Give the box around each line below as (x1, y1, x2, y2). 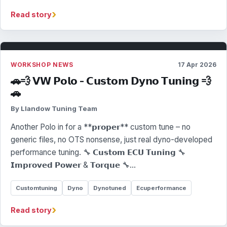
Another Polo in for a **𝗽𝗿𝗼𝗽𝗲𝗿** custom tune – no (11, 122, 191, 132)
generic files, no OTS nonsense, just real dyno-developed (11, 135, 212, 144)
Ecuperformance (136, 184, 186, 192)
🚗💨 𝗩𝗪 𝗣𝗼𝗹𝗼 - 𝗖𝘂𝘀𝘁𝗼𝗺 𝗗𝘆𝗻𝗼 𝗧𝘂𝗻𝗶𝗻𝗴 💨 (11, 74, 211, 87)
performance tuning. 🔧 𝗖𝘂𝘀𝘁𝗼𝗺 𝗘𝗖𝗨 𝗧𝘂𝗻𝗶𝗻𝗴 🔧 (11, 147, 185, 157)
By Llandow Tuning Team (11, 104, 97, 112)
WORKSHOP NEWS (11, 61, 73, 68)
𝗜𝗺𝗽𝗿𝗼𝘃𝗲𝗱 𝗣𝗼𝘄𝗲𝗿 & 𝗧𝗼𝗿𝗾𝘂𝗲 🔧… (11, 160, 136, 170)
